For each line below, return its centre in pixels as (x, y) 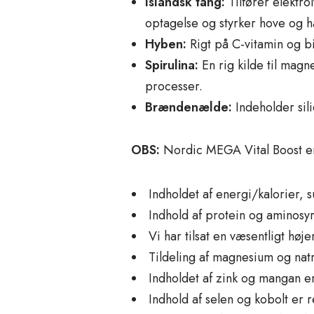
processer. (174, 87)
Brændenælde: (189, 108)
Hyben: (166, 45)
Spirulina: (172, 66)
